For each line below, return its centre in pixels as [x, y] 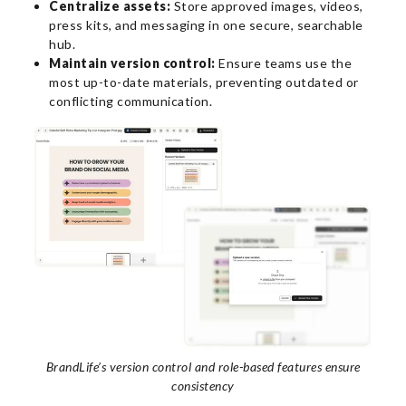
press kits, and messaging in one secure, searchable [206, 25]
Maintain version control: [132, 63]
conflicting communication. [130, 101]
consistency [203, 385]
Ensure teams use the [283, 63]
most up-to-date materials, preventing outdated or [204, 82]
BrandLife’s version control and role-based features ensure [203, 366]
